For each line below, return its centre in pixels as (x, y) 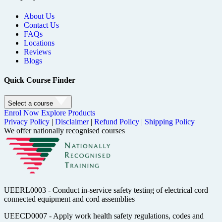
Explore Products (68, 113)
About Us (39, 16)
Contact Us (41, 25)
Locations (39, 43)
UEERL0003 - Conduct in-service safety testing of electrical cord (106, 190)
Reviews (37, 52)
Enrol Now (22, 113)
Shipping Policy (170, 122)
